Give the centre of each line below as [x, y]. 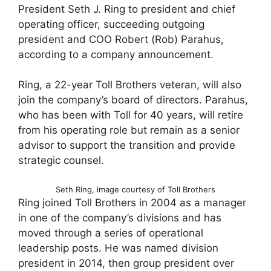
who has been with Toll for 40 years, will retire [131, 115]
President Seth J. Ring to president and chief [127, 9]
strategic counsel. [61, 160]
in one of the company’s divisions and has [120, 217]
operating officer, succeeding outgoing [111, 24]
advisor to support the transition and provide [127, 145]
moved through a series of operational [111, 233]
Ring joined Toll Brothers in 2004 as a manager [132, 202]
